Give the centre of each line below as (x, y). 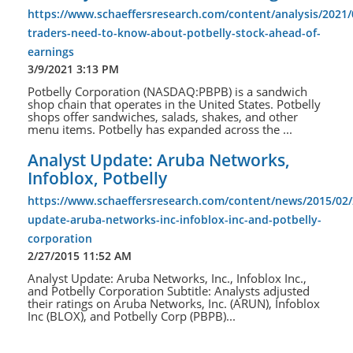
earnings (51, 52)
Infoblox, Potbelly (97, 178)
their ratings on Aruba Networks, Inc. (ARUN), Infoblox (174, 304)
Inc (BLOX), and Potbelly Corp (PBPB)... (132, 316)
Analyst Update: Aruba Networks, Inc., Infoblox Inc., (167, 279)
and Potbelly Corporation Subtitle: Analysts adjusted (169, 291)
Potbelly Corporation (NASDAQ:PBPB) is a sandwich (167, 92)
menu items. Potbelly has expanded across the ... (160, 130)
